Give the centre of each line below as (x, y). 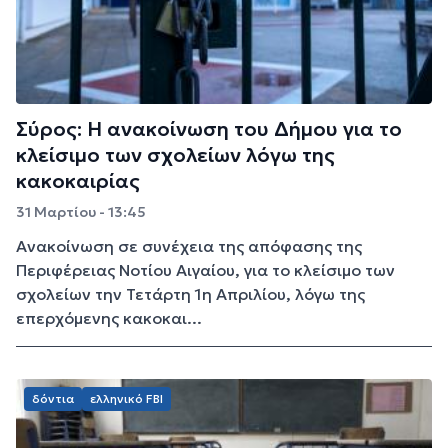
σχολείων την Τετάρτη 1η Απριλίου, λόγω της (190, 293)
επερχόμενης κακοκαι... (109, 317)
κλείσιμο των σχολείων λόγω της (175, 154)
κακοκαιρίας (78, 180)
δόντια (53, 398)
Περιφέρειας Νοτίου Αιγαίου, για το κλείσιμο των (205, 269)
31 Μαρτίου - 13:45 (81, 211)
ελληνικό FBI (126, 398)
